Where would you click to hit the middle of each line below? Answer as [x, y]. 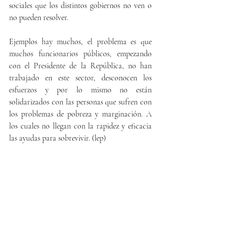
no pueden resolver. [39, 18]
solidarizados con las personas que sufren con [80, 102]
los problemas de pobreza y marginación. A [80, 114]
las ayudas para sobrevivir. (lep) [59, 138]
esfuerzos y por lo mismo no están [80, 90]
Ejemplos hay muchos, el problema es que [80, 42]
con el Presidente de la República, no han [80, 66]
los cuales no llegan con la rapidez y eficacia [80, 126]
